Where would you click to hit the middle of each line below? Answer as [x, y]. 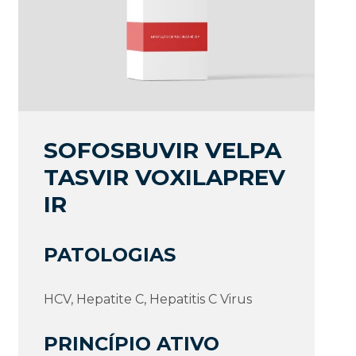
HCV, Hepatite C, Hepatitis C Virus [148, 299]
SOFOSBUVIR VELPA [163, 150]
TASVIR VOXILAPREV [165, 177]
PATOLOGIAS [110, 254]
